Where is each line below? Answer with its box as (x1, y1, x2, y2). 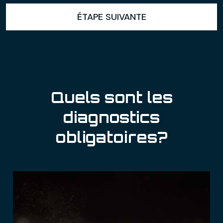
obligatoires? (55, 127, 168, 146)
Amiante (20, 147, 66, 160)
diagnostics (63, 108, 160, 126)
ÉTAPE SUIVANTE (77, 10, 146, 23)
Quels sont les (50, 88, 173, 107)
